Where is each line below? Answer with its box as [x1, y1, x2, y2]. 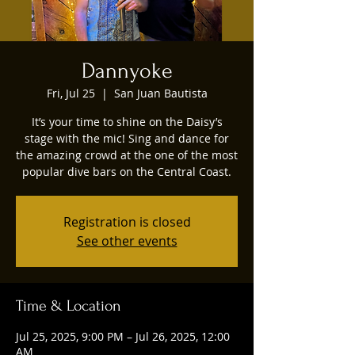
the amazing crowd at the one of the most [16, 147, 238, 162]
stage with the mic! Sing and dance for [25, 130, 229, 146]
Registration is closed [63, 212, 191, 231]
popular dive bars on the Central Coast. [22, 163, 231, 179]
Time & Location [16, 296, 121, 315]
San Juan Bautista [113, 85, 208, 101]
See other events [76, 231, 177, 250]
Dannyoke [81, 58, 173, 83]
